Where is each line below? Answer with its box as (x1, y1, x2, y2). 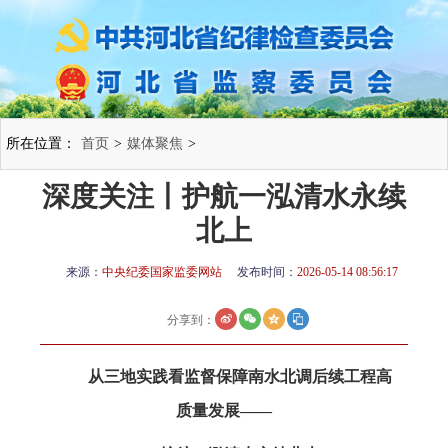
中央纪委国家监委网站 (101, 264, 222, 279)
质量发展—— (176, 401, 272, 419)
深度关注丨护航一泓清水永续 (42, 180, 406, 212)
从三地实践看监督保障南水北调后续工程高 (88, 367, 392, 385)
